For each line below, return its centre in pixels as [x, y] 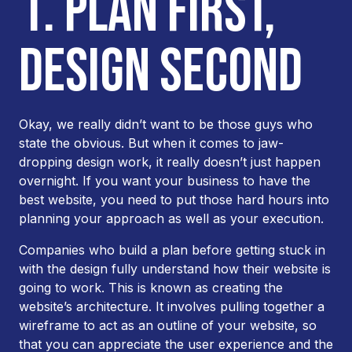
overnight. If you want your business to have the [165, 181]
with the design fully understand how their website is [175, 269]
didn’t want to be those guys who [212, 124]
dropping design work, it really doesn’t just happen [170, 162]
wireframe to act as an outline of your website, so [168, 325]
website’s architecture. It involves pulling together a [172, 306]
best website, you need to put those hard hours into [174, 200]
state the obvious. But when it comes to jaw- [151, 143]
